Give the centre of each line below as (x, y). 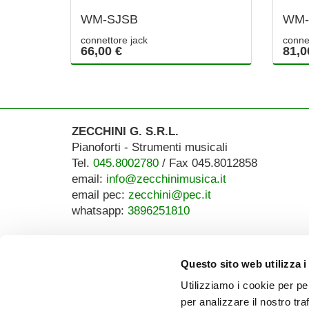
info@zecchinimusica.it (166, 179)
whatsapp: (99, 210)
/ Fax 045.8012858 (208, 163)
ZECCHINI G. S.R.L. (125, 131)
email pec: (100, 195)
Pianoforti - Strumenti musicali (149, 147)
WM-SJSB (109, 20)
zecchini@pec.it (169, 195)
